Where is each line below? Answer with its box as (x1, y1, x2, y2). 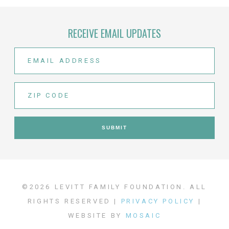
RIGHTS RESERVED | (27, 197, 121, 205)
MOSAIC (125, 211, 162, 219)
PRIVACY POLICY (121, 197, 195, 205)
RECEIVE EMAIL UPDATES (68, 25, 161, 41)
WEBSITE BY (67, 211, 126, 219)
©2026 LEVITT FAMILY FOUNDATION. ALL (21, 182, 207, 191)
